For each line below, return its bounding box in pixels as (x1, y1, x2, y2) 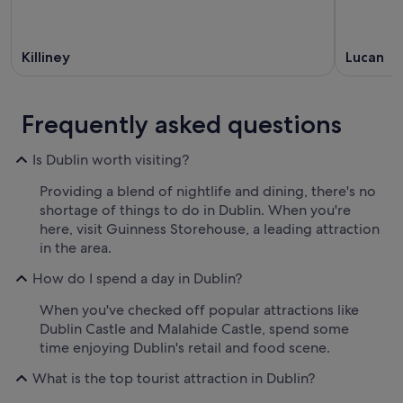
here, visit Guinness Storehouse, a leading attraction (40, 219, 380, 238)
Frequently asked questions (22, 108, 342, 139)
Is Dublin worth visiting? (32, 150, 189, 170)
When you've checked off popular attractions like (40, 300, 359, 319)
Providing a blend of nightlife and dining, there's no (40, 181, 376, 201)
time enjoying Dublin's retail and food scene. (40, 337, 330, 357)
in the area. (40, 237, 112, 257)
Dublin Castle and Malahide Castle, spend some (40, 318, 349, 338)
